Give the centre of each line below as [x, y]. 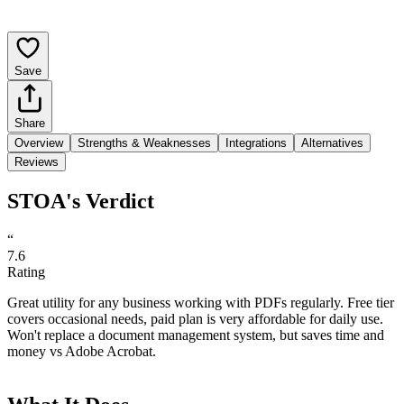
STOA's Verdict [81, 201]
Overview [39, 142]
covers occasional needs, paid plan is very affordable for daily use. [195, 318]
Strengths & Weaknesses [144, 142]
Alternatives [332, 142]
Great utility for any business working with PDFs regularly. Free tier [201, 302]
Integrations [256, 142]
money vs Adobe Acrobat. [82, 351]
